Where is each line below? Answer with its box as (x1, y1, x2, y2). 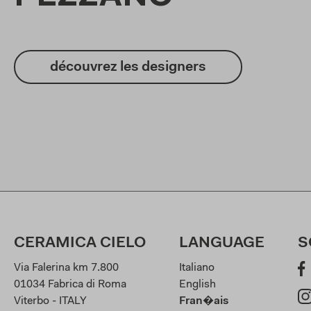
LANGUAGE (179, 236, 264, 252)
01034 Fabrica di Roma (14, 279, 126, 291)
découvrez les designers (50, 60, 206, 74)
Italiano (179, 262, 215, 274)
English (179, 279, 216, 291)
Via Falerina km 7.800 (14, 262, 119, 274)
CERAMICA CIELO (14, 236, 146, 252)
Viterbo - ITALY (14, 296, 87, 308)
